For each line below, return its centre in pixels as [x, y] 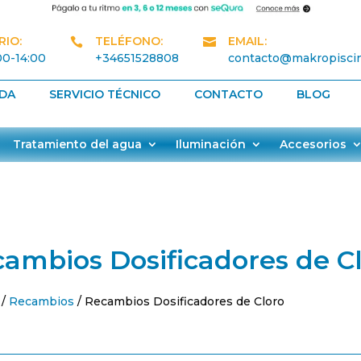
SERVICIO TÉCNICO [105, 94]
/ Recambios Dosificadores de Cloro [180, 301]
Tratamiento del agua [77, 145]
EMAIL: [247, 41]
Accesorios [313, 145]
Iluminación [211, 145]
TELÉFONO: [129, 41]
